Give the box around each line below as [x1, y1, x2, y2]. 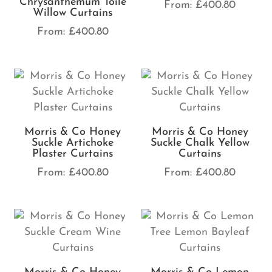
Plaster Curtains [32, 148, 114, 160]
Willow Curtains [33, 7, 113, 19]
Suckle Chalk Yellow [150, 137, 250, 149]
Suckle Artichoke [32, 137, 114, 149]
